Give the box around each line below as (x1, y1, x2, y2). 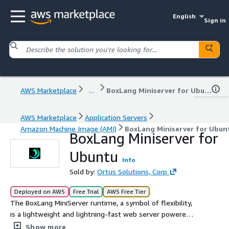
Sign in (203, 16, 226, 24)
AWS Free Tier (107, 187, 146, 195)
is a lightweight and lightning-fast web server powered (10, 209, 190, 218)
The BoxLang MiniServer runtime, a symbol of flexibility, (10, 198, 192, 207)
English (173, 12, 196, 20)
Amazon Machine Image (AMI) (20, 124, 117, 133)
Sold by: (70, 167, 97, 176)
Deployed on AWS (14, 187, 65, 195)
